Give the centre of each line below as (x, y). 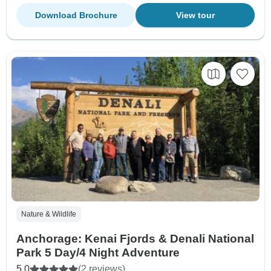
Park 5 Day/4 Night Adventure (98, 253)
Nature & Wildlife (49, 214)
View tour (195, 15)
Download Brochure (76, 15)
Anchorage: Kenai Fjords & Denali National (135, 239)
